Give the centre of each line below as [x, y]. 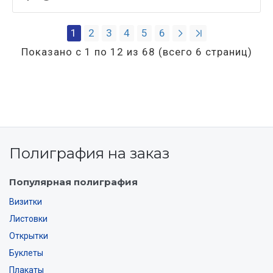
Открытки [29, 236]
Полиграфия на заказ [89, 154]
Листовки [28, 219]
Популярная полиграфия [73, 182]
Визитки [26, 202]
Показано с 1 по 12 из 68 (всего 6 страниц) [136, 51]
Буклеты [26, 253]
